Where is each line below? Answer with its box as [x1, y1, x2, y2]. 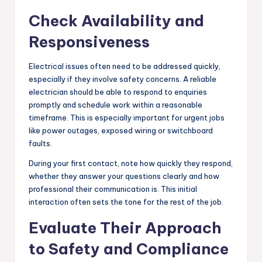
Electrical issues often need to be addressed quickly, [29, 61, 220, 71]
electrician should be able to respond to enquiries [29, 87, 207, 96]
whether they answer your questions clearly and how [29, 171, 219, 181]
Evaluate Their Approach [29, 218, 222, 237]
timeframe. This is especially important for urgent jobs [29, 112, 225, 122]
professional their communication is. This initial [29, 184, 197, 194]
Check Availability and [29, 11, 204, 30]
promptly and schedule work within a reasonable [29, 99, 202, 109]
